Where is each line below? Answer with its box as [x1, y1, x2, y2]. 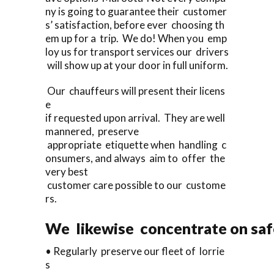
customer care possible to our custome [45, 178, 226, 191]
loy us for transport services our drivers [45, 45, 229, 58]
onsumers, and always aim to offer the [45, 151, 227, 165]
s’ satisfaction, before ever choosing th [45, 18, 224, 31]
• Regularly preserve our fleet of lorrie [45, 244, 224, 257]
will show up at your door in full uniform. [45, 58, 228, 72]
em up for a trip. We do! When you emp [45, 31, 227, 45]
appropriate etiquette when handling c [45, 138, 226, 151]
